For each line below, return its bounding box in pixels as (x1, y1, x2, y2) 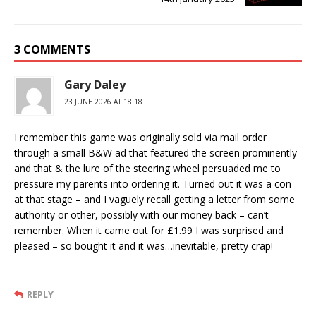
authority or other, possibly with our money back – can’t (14, 208, 269, 222)
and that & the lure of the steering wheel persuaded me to (14, 162, 281, 176)
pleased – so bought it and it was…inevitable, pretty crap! (14, 239, 273, 253)
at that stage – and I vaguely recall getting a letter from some (14, 193, 295, 207)
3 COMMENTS (14, 42, 90, 58)
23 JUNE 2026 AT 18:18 (64, 97, 142, 107)
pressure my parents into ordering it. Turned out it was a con (14, 177, 291, 191)
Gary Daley (64, 77, 126, 93)
